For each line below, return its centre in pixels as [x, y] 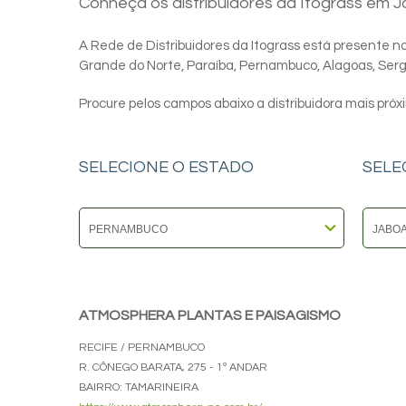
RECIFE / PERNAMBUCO [142, 348]
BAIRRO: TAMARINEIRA [139, 387]
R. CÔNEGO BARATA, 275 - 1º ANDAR [173, 367]
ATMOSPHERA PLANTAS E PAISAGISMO [210, 315]
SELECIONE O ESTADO [166, 167]
